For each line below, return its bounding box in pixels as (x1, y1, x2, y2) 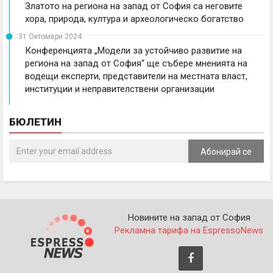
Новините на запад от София (127, 211, 250, 223)
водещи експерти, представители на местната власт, (25, 70, 247, 82)
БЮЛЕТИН (9, 115, 62, 128)
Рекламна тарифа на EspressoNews (115, 224, 263, 236)
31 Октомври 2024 (18, 32, 82, 41)
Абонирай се (200, 146, 252, 157)
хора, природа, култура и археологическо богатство (25, 13, 244, 24)
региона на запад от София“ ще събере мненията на (25, 57, 247, 69)
